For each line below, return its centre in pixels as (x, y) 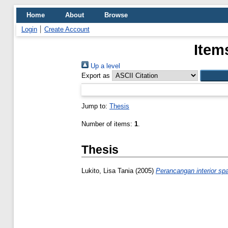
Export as (96, 76)
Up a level (104, 66)
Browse (116, 15)
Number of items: (108, 124)
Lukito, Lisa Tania (107, 171)
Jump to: (95, 106)
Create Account (67, 29)
